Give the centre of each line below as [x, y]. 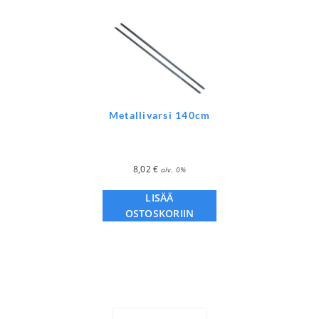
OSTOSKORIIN [159, 214]
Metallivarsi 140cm [159, 115]
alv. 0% [173, 170]
